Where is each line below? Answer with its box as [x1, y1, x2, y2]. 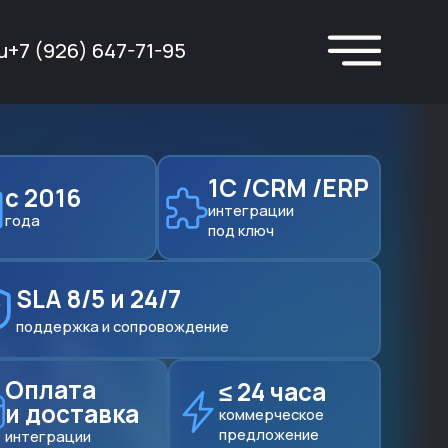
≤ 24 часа [218, 374, 326, 408]
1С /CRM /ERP [207, 170, 369, 204]
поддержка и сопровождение [15, 316, 229, 337]
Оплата [5, 372, 97, 406]
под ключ [207, 219, 274, 240]
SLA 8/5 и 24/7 [15, 282, 181, 316]
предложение [218, 423, 319, 444]
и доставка [5, 396, 140, 430]
